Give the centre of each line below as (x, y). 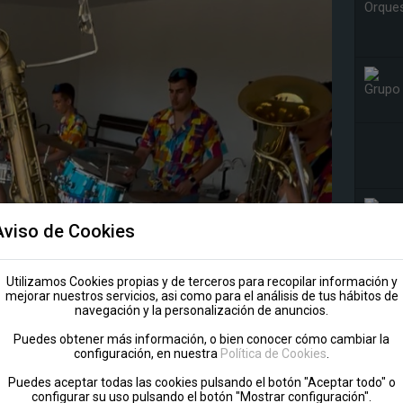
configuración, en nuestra (147, 354)
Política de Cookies (273, 354)
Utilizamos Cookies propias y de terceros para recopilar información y (201, 282)
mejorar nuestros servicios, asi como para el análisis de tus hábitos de (201, 296)
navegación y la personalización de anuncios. (201, 310)
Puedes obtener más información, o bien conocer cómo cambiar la (201, 339)
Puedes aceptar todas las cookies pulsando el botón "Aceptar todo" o (201, 382)
